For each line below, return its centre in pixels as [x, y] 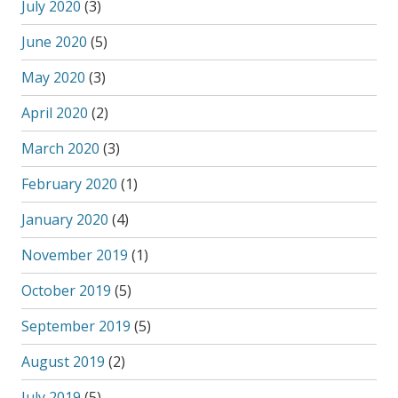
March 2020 [60, 148]
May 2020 [53, 77]
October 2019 [66, 291]
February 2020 [69, 184]
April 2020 [54, 113]
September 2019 [76, 326]
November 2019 [74, 255]
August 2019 [63, 362]
